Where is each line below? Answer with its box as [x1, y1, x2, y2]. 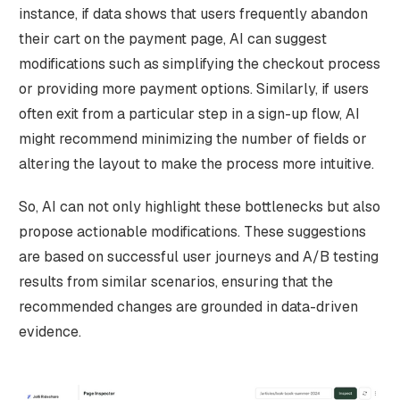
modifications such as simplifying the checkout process [18, 54, 380, 73]
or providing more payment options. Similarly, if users [18, 79, 369, 98]
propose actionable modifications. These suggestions [18, 221, 366, 241]
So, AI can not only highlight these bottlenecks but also [18, 196, 380, 216]
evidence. [18, 321, 81, 341]
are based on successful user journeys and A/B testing [18, 246, 379, 266]
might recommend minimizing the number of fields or [18, 129, 367, 148]
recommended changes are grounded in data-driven [18, 296, 358, 316]
